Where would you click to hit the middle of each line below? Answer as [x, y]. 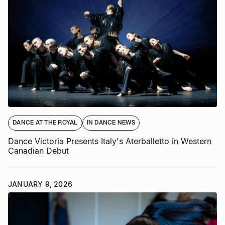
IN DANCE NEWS [111, 123]
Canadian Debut [38, 150]
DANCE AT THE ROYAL [45, 123]
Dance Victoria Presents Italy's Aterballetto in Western [110, 141]
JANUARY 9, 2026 [40, 184]
